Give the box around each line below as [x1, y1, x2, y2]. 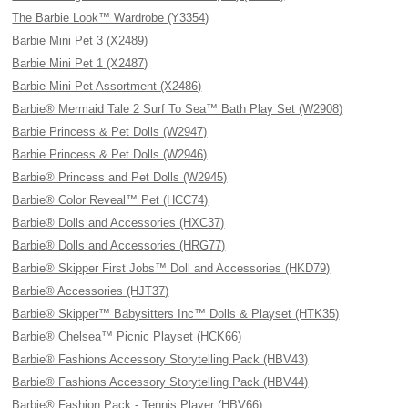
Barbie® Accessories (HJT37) [12, 284, 169, 298]
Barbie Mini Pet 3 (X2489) [12, 34, 148, 47]
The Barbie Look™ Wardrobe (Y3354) [12, 11, 209, 25]
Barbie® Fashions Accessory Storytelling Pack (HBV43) [12, 352, 309, 366]
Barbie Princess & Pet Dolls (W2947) [12, 125, 208, 138]
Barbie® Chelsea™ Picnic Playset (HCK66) [12, 330, 242, 343]
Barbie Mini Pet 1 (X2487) [12, 56, 148, 70]
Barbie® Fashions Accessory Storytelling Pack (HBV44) [12, 375, 309, 389]
